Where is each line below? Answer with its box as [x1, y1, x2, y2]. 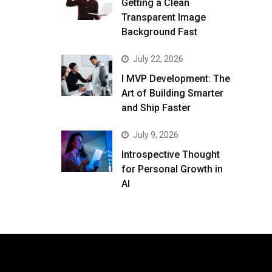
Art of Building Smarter [121, 87, 223, 100]
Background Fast [121, 26, 197, 38]
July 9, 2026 [133, 130, 178, 140]
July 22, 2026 [133, 54, 183, 64]
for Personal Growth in [121, 163, 223, 175]
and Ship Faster [121, 102, 191, 114]
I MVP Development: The [121, 73, 230, 85]
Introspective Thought [121, 149, 220, 161]
